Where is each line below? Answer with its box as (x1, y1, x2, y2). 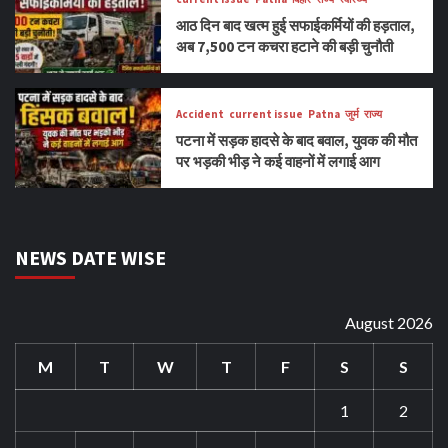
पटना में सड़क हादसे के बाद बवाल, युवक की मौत (176, 131, 418, 151)
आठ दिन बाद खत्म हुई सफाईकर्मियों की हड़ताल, (176, 16, 416, 36)
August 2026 (345, 313, 433, 333)
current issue (229, 107, 304, 122)
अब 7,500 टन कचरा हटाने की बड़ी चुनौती (176, 37, 394, 57)
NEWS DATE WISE (15, 245, 166, 271)
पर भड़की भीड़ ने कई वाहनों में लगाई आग (176, 152, 381, 172)
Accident (176, 107, 225, 122)
